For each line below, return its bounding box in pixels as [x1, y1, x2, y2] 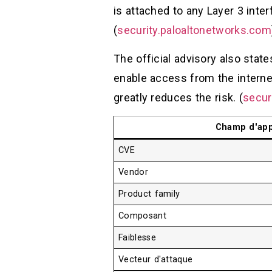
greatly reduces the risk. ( [114, 90, 243, 104]
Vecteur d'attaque [118, 254, 193, 265]
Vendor [118, 167, 148, 178]
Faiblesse [118, 233, 156, 243]
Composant [118, 211, 166, 222]
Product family [118, 189, 180, 200]
